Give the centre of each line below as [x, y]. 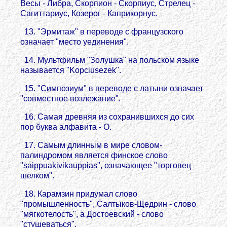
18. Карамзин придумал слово [79, 194]
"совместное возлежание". [70, 99]
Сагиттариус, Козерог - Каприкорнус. [89, 13]
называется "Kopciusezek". [71, 70]
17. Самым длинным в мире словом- [91, 145]
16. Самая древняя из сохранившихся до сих [107, 117]
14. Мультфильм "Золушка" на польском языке [110, 60]
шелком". [37, 176]
